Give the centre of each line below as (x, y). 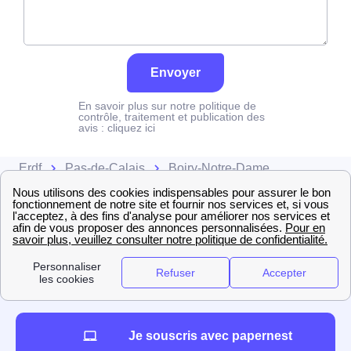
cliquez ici (131, 128)
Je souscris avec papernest (210, 336)
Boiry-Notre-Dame (219, 168)
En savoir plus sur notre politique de (167, 106)
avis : (93, 128)
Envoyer (175, 72)
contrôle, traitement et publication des (172, 117)
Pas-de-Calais (105, 168)
